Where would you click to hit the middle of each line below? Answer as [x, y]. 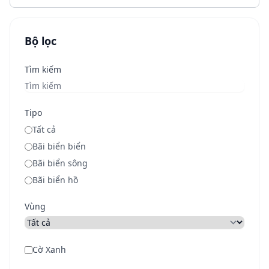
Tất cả [44, 129]
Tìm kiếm [43, 69]
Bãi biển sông [60, 163]
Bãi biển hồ [55, 180]
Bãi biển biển [59, 146]
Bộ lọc [41, 41]
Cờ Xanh [49, 249]
